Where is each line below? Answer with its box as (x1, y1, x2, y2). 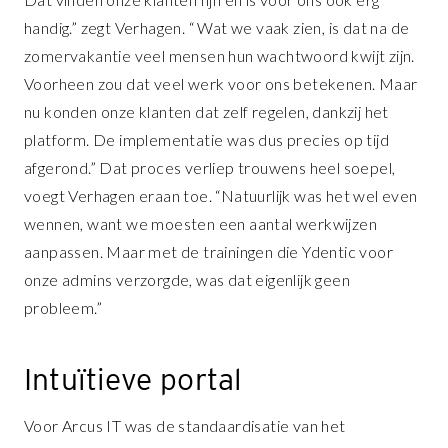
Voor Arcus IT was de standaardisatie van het (24, 416, 346, 436)
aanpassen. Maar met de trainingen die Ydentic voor (24, 242, 393, 262)
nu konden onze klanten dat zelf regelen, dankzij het (24, 102, 389, 122)
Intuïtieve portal (24, 361, 243, 398)
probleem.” (24, 298, 103, 318)
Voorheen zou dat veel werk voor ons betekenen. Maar (24, 74, 418, 94)
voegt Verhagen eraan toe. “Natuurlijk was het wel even (24, 186, 418, 206)
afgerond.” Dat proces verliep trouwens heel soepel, (24, 158, 396, 178)
